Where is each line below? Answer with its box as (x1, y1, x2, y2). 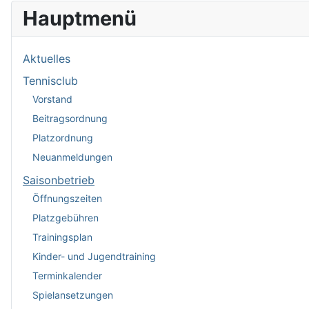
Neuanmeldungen (32, 150, 112, 163)
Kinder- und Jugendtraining (32, 250, 156, 262)
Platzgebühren (32, 211, 99, 223)
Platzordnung (32, 131, 93, 143)
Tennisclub (23, 74, 78, 88)
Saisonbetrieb (23, 173, 94, 187)
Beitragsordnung (32, 112, 108, 124)
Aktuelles (23, 52, 70, 66)
